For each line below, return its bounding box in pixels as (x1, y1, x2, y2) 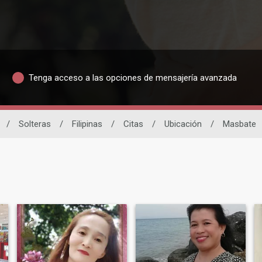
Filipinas (72, 119, 102, 130)
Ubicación (164, 119, 202, 130)
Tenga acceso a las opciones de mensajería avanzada (28, 72, 237, 83)
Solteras (19, 119, 51, 130)
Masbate (223, 119, 256, 130)
